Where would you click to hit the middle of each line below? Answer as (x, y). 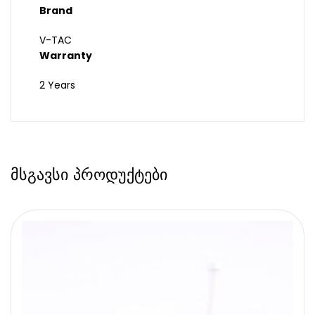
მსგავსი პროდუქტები (89, 175)
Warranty (66, 56)
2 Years (57, 85)
